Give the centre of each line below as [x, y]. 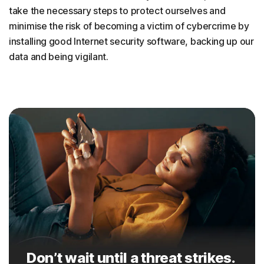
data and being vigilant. [59, 57]
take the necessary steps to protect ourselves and [117, 11]
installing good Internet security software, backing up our [131, 41]
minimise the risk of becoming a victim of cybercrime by [129, 26]
